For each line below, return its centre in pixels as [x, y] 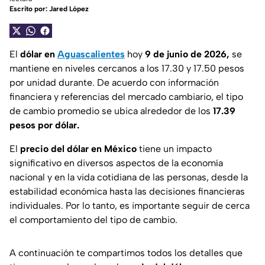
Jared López [69, 9]
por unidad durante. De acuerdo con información [114, 83]
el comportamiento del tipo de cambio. [93, 220]
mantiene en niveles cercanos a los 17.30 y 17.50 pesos [127, 69]
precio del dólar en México [78, 149]
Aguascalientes [91, 54]
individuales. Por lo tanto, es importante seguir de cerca [130, 206]
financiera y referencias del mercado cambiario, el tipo [126, 97]
